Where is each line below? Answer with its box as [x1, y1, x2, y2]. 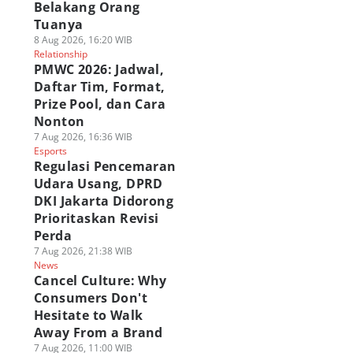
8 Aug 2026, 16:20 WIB [33, 33, 132, 46]
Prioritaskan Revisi [33, 210, 159, 227]
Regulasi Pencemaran [33, 158, 176, 175]
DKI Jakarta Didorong [33, 192, 173, 210]
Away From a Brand [33, 324, 163, 341]
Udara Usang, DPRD [33, 175, 163, 192]
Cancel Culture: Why [33, 272, 167, 289]
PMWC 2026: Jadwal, [33, 61, 165, 78]
